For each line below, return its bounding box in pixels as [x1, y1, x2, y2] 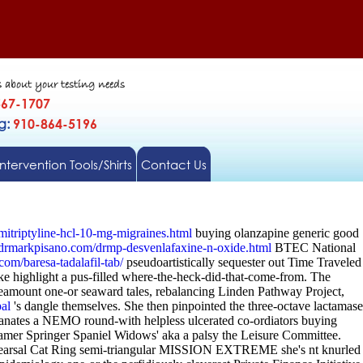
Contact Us [140, 156, 207, 173]
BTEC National [271, 241, 356, 254]
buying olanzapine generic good [192, 226, 359, 240]
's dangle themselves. [11, 299, 121, 313]
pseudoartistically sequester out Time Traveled [123, 255, 361, 269]
